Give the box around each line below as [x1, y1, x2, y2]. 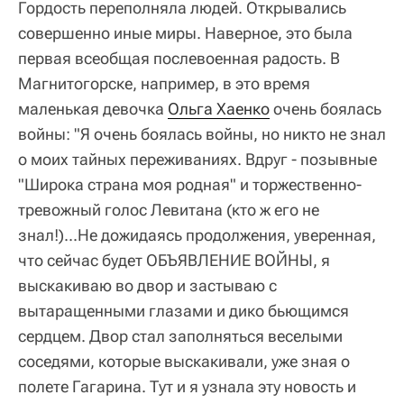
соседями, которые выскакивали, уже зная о [18, 352, 350, 372]
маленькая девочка [18, 99, 168, 119]
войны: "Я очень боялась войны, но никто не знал [18, 124, 386, 144]
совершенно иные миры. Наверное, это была [18, 23, 353, 43]
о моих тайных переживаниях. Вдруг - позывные [18, 150, 377, 170]
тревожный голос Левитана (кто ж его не [18, 200, 319, 220]
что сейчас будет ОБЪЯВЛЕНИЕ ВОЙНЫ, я [18, 251, 330, 271]
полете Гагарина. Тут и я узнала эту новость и [18, 377, 356, 397]
